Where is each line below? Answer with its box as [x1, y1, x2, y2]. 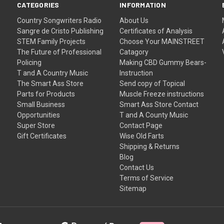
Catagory [119, 47, 149, 56]
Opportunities [17, 110, 60, 119]
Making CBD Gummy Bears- [119, 58, 207, 66]
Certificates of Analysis [119, 26, 193, 35]
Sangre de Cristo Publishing [17, 26, 104, 35]
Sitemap [119, 184, 147, 192]
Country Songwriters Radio [17, 16, 102, 24]
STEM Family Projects [17, 37, 86, 45]
